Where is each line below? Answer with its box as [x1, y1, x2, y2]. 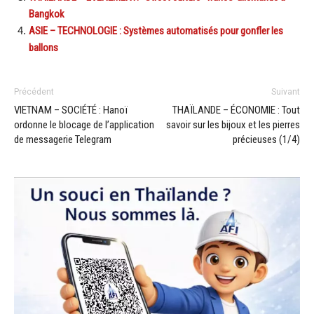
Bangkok [29, 7, 64, 20]
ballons [29, 41, 58, 54]
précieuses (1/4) [233, 132, 300, 146]
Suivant [271, 86, 300, 97]
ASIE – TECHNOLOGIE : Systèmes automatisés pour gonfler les [29, 24, 283, 37]
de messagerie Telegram [14, 132, 111, 146]
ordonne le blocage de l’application [14, 118, 154, 131]
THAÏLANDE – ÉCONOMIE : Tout [172, 103, 300, 116]
